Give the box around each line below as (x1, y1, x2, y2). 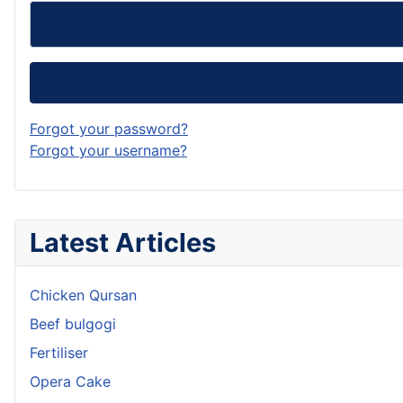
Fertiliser (30, 343, 88, 362)
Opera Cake (30, 372, 111, 390)
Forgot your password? (30, 119, 188, 138)
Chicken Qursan (30, 285, 137, 304)
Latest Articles (30, 226, 216, 258)
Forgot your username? (30, 140, 187, 159)
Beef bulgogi (30, 314, 116, 333)
